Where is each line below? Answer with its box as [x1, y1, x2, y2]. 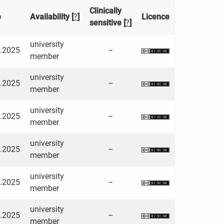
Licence [141, 12, 169, 22]
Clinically [89, 6, 121, 16]
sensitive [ [89, 18, 125, 28]
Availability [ [30, 12, 73, 22]
